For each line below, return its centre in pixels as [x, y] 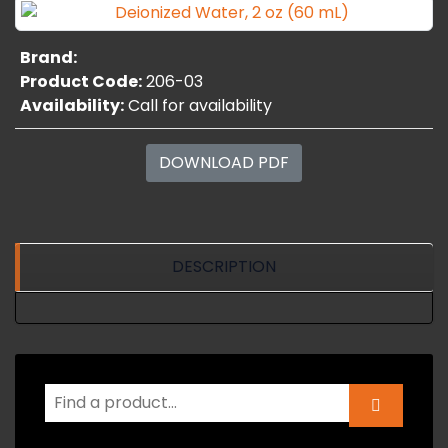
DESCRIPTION [224, 266]
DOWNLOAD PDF [224, 162]
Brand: [48, 57]
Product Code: [81, 81]
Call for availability [200, 105]
